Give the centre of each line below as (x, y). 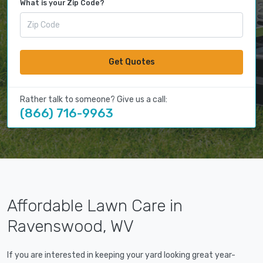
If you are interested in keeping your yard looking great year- (121, 255)
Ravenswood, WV (70, 227)
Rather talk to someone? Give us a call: (94, 100)
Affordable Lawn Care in (95, 206)
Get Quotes (131, 62)
